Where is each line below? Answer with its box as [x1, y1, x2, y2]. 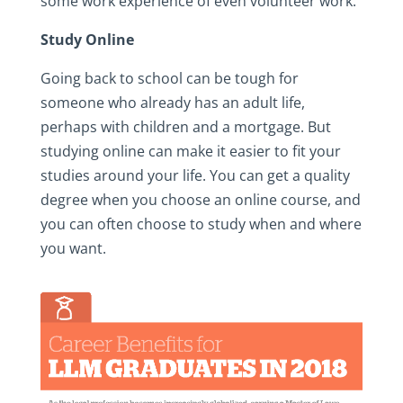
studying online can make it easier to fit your [40, 140, 341, 161]
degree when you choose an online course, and [40, 189, 361, 210]
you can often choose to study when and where [40, 213, 362, 234]
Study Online [40, 29, 134, 49]
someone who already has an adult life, [40, 92, 305, 112]
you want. [40, 237, 106, 258]
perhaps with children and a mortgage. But [40, 116, 331, 137]
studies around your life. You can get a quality [40, 165, 350, 185]
